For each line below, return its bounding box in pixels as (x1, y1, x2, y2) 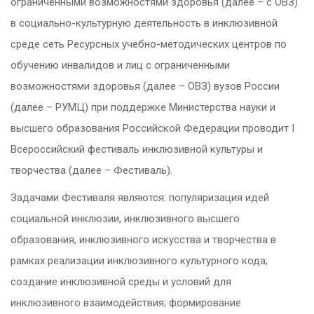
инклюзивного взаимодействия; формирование (11, 296, 241, 310)
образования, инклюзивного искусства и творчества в (11, 233, 276, 247)
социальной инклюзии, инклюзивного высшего (11, 212, 240, 226)
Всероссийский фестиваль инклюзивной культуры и (11, 143, 263, 156)
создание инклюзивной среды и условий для (11, 275, 231, 289)
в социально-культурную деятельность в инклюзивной (11, 17, 278, 30)
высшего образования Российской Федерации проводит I (11, 122, 294, 135)
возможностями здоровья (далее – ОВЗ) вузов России (11, 80, 280, 93)
